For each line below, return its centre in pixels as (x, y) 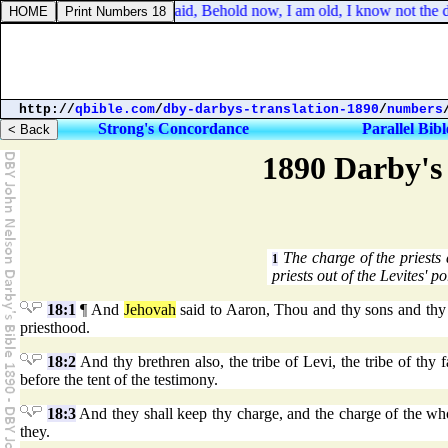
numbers (415, 109)
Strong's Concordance (173, 128)
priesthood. (55, 328)
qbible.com (115, 109)
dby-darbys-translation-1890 (271, 109)
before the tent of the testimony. (119, 380)
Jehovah (149, 310)
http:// (47, 109)
